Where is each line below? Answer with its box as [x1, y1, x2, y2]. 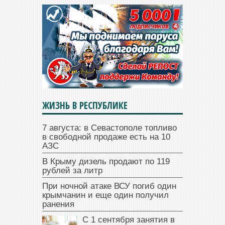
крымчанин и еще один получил [42, 190, 169, 200]
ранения [42, 199, 74, 209]
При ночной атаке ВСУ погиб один [42, 181, 176, 191]
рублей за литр [42, 165, 102, 175]
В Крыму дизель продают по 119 [42, 156, 170, 166]
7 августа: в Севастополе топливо [42, 123, 177, 133]
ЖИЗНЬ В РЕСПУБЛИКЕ [42, 98, 128, 112]
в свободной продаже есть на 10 [42, 132, 170, 142]
